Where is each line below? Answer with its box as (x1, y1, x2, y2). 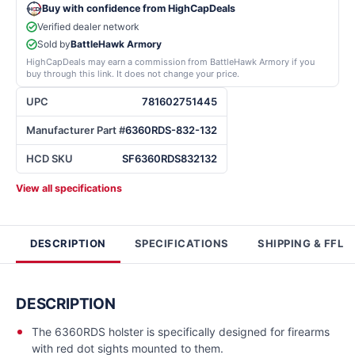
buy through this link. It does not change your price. (26, 68, 239, 79)
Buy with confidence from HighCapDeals (42, 2, 235, 14)
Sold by (37, 38, 71, 50)
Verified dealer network (37, 21, 139, 32)
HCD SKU (26, 152, 73, 165)
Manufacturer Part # (26, 124, 125, 136)
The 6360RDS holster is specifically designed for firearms (32, 325, 330, 338)
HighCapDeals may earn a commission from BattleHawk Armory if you (26, 56, 315, 67)
